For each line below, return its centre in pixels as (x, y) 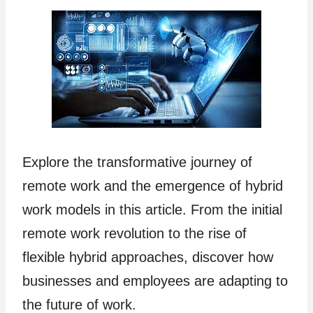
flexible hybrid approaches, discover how (148, 257)
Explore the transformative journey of (137, 162)
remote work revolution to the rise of (134, 233)
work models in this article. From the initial (152, 210)
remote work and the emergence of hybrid (153, 186)
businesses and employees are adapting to (155, 281)
